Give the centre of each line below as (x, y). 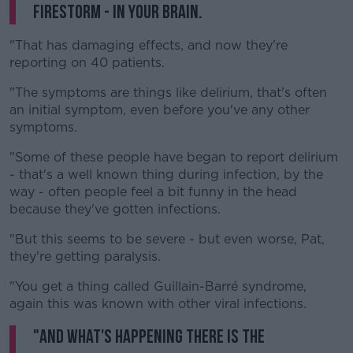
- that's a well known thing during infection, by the (166, 175)
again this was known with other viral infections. (158, 304)
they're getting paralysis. (85, 256)
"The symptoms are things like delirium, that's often (168, 93)
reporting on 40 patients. (87, 63)
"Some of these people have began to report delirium (174, 157)
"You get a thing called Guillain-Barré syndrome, (158, 286)
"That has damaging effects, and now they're (149, 45)
